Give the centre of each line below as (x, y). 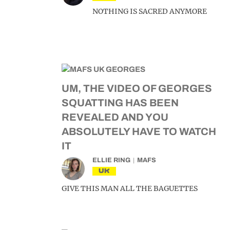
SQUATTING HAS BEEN (120, 103)
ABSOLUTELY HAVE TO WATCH (139, 131)
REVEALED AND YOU (115, 117)
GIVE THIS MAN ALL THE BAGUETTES (130, 188)
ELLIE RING (111, 160)
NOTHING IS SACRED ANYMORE (150, 11)
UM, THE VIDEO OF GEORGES (137, 88)
